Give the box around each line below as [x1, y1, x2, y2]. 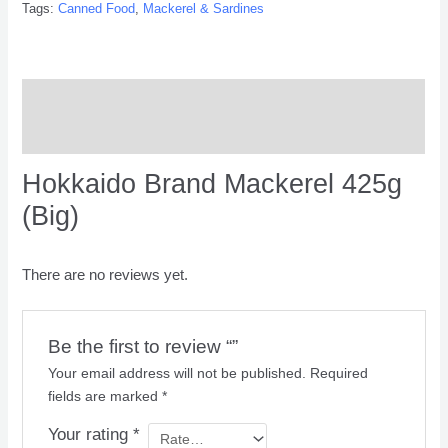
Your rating [47, 425, 133, 445]
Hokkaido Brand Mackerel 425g [22, 168, 403, 200]
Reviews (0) [22, 126, 104, 143]
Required [309, 365, 368, 382]
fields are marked [47, 388, 162, 405]
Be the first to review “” [47, 336, 238, 358]
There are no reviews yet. [22, 266, 189, 283]
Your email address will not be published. [47, 365, 306, 382]
